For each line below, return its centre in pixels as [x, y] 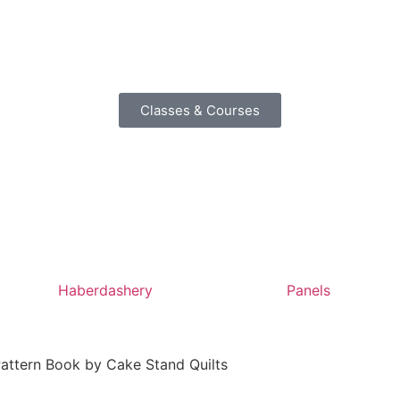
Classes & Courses [200, 110]
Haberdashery [106, 290]
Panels [308, 290]
